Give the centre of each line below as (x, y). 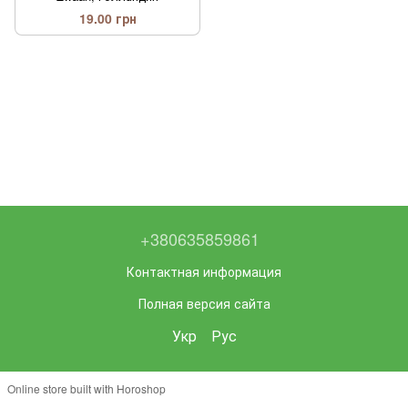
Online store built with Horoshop (87, 388)
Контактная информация (204, 271)
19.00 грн (107, 19)
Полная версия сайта (204, 303)
